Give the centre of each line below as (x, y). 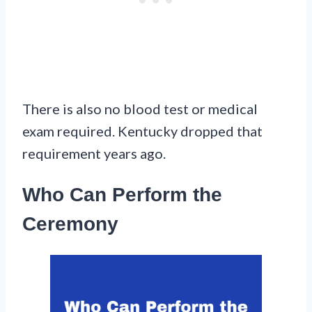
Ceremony (70, 224)
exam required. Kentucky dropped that (142, 131)
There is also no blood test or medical (140, 108)
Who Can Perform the (122, 194)
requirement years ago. (94, 153)
